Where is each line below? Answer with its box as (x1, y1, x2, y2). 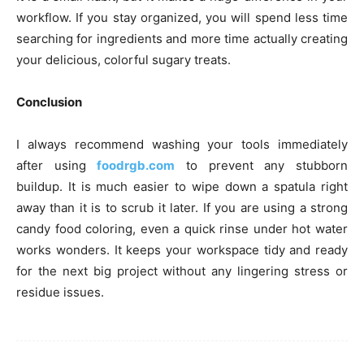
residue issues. (16, 284, 104, 301)
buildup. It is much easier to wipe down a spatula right (16, 179, 348, 195)
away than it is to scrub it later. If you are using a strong (16, 200, 348, 216)
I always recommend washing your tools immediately (16, 136, 348, 153)
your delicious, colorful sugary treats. (16, 52, 231, 68)
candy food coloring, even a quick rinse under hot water (16, 221, 348, 237)
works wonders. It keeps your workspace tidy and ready (16, 242, 348, 258)
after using (16, 158, 97, 174)
